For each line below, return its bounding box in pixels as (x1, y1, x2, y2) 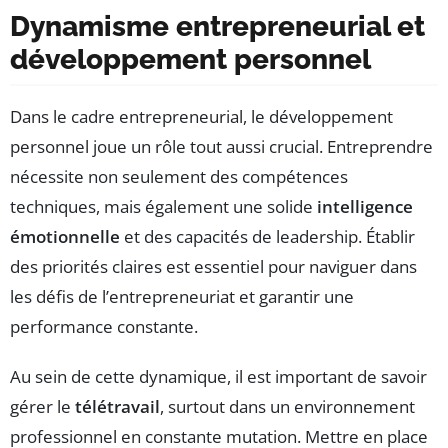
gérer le (10, 395, 75, 419)
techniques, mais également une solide (10, 195, 317, 219)
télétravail (75, 395, 160, 419)
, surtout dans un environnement (160, 395, 415, 419)
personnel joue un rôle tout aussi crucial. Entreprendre (10, 135, 433, 159)
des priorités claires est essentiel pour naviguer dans (10, 255, 417, 279)
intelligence (317, 195, 413, 219)
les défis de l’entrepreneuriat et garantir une (10, 285, 354, 309)
